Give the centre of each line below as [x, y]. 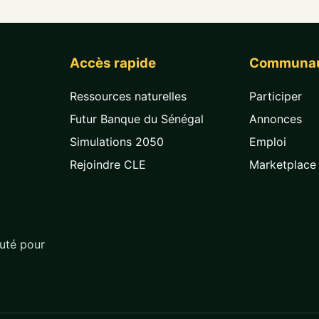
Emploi [268, 141]
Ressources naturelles [128, 96]
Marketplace [283, 164]
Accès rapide [113, 63]
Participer [276, 96]
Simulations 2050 [116, 141]
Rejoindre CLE [108, 164]
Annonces [276, 119]
